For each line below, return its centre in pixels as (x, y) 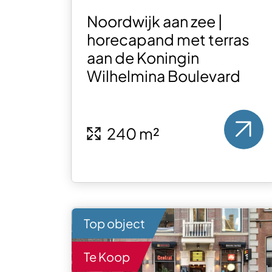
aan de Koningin (143, 58)
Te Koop (107, 256)
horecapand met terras (168, 40)
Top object (115, 223)
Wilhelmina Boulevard (164, 76)
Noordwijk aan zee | (155, 22)
